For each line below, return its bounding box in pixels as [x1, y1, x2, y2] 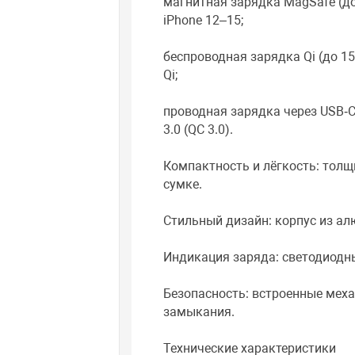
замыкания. [163, 304, 235, 320]
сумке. [163, 177, 203, 193]
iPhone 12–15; [163, 13, 244, 29]
